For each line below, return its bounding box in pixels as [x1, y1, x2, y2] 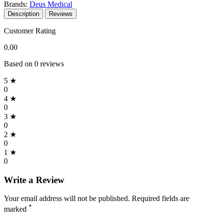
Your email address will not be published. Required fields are [4, 194, 189, 203]
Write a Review [4, 174, 64, 185]
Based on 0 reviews [4, 59, 64, 68]
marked [4, 205, 29, 214]
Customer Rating [4, 26, 56, 35]
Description [8, 10, 39, 17]
